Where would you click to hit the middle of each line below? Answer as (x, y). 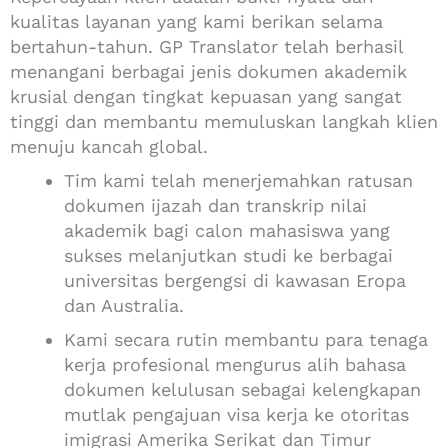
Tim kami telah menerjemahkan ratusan (238, 181)
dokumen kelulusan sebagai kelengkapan (242, 390)
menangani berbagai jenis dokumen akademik (208, 72)
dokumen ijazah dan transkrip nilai (215, 206)
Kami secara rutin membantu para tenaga (246, 340)
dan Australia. (124, 306)
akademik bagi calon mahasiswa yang (227, 231)
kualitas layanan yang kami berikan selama (196, 22)
